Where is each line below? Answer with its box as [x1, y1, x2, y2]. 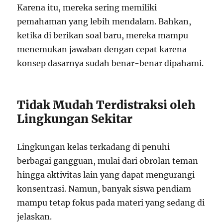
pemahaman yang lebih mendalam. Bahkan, [17, 16, 192, 26]
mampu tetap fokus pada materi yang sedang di [17, 197, 205, 208]
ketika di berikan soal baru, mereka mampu [17, 30, 189, 40]
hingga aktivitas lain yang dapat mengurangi [17, 169, 195, 180]
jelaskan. [17, 211, 52, 222]
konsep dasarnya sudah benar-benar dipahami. [17, 58, 204, 68]
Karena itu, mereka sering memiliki [17, 2, 157, 12]
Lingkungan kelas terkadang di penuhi [17, 141, 170, 152]
